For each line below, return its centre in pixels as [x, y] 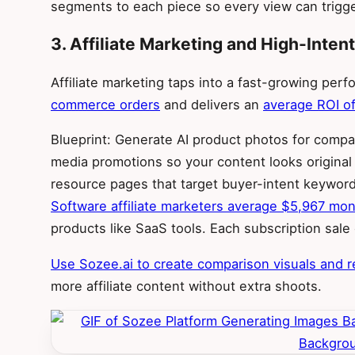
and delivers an [212, 104]
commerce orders [105, 104]
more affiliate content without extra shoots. [186, 286]
